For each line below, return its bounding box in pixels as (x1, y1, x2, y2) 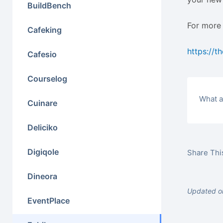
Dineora (27, 171, 57, 181)
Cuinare (27, 98, 57, 108)
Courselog (27, 74, 67, 84)
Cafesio (27, 49, 57, 59)
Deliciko (27, 122, 58, 132)
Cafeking (27, 25, 62, 35)
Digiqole (27, 147, 59, 157)
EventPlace (27, 196, 70, 206)
